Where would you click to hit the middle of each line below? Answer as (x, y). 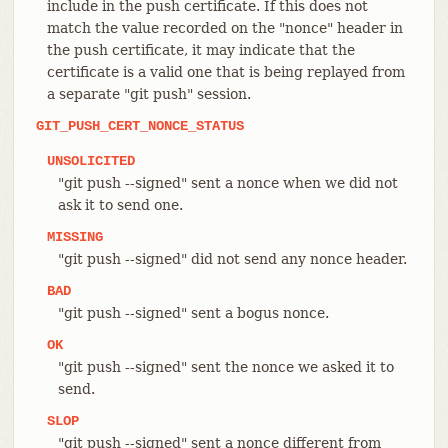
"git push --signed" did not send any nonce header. (232, 258)
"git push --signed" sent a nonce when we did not (227, 182)
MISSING (74, 236)
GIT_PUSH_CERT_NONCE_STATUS (139, 125)
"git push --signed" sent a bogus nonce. (193, 312)
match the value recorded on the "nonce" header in (224, 27)
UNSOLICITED (90, 160)
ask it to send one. (120, 204)
